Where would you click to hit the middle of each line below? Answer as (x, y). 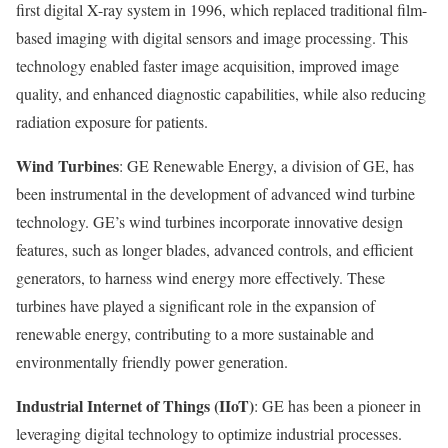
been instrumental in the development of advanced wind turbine (215, 194)
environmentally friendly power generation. (152, 362)
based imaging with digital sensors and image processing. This (212, 38)
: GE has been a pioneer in (337, 406)
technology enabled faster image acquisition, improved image (207, 66)
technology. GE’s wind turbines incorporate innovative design (209, 222)
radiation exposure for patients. (112, 122)
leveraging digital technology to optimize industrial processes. (209, 434)
